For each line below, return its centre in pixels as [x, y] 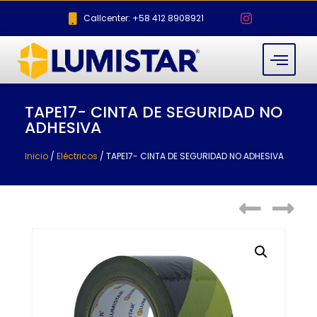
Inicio [36, 156]
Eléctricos [77, 156]
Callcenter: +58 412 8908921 [143, 18]
